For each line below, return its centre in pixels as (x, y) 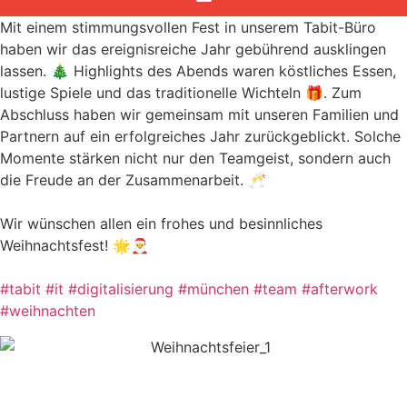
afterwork (344, 289)
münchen (218, 289)
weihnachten (52, 311)
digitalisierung (125, 289)
